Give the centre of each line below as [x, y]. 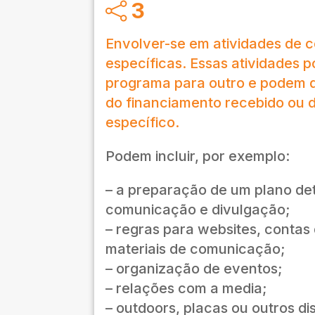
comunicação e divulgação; [198, 210]
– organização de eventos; [194, 269]
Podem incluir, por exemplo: [198, 156]
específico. [143, 123]
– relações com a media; [186, 289]
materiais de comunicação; [195, 249]
